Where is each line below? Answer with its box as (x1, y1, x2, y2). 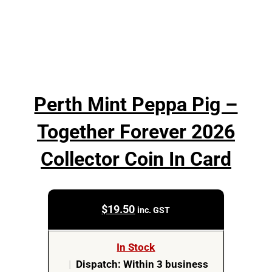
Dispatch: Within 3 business (75, 259, 208, 271)
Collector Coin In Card (40, 148, 231, 171)
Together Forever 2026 (36, 120, 235, 143)
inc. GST (137, 205, 171, 215)
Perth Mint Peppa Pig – (34, 93, 238, 116)
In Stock (117, 242, 155, 254)
